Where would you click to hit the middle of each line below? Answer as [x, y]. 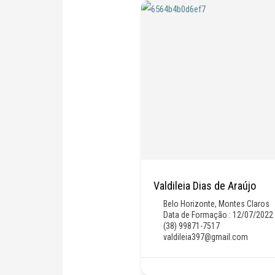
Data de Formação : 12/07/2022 [219, 215]
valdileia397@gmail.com [206, 237]
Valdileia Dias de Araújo [205, 185]
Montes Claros [244, 203]
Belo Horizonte [189, 203]
